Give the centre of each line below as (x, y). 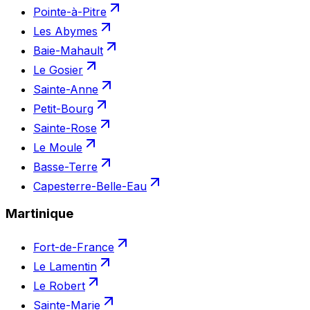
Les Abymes (65, 31)
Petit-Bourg (63, 108)
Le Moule (58, 147)
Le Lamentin (65, 267)
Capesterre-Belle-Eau (90, 186)
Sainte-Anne (66, 89)
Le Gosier (58, 70)
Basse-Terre (65, 166)
